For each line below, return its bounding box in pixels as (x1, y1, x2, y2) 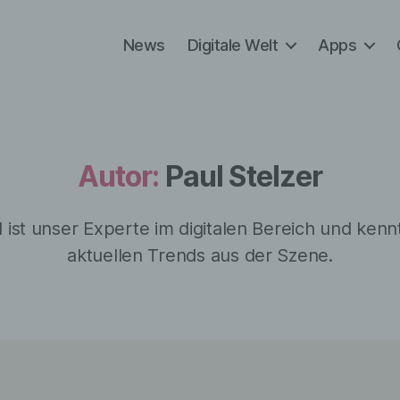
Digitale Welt (187, 35, 279, 54)
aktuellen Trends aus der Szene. (67, 245, 333, 266)
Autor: (77, 159, 160, 194)
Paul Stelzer (164, 159, 323, 194)
